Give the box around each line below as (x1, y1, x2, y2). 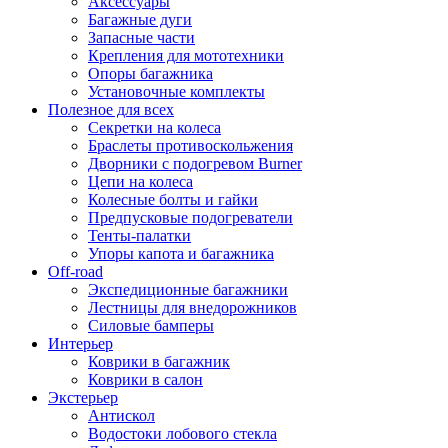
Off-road (48, 262, 103, 280)
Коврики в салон (88, 370, 203, 388)
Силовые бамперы (88, 316, 214, 334)
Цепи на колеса (88, 172, 193, 190)
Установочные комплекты (88, 82, 265, 100)
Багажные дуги (88, 10, 192, 28)
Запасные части (88, 28, 195, 46)
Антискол (88, 406, 155, 424)
